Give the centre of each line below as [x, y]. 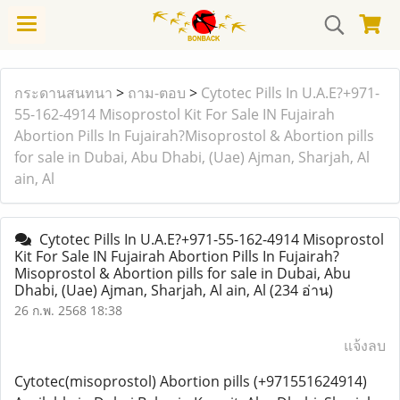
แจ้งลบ [365, 346]
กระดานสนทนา [63, 93]
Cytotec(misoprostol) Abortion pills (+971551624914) [191, 381]
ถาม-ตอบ [157, 93]
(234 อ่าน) [301, 290]
